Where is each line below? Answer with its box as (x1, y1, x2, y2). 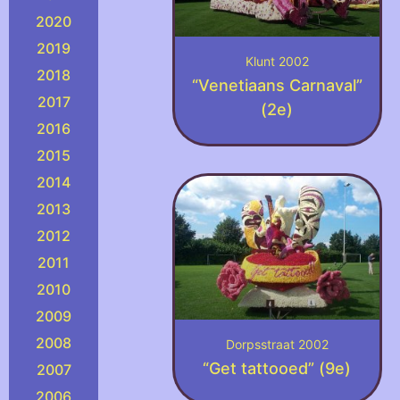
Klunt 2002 (245, 54, 309, 70)
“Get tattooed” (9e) (203, 358, 352, 378)
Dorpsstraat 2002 (225, 336, 329, 352)
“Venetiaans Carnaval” (191, 76, 362, 96)
